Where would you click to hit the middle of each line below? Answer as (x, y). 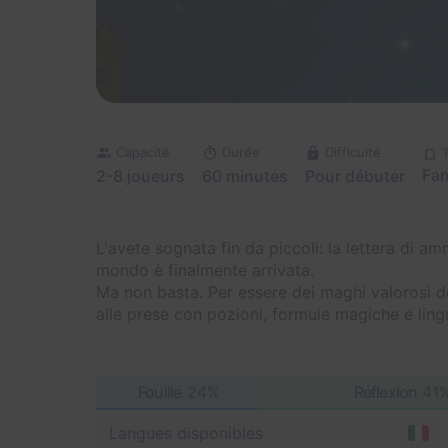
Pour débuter (355, 176)
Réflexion (385, 392)
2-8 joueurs (140, 176)
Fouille (160, 392)
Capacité (143, 152)
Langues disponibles (186, 433)
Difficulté (353, 152)
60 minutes (245, 176)
